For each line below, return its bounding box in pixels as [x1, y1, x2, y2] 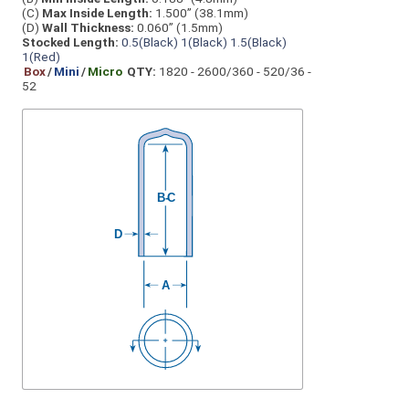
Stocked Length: [22, 35, 119, 50]
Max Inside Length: [42, 5, 152, 21]
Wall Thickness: [42, 20, 134, 36]
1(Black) [181, 35, 227, 50]
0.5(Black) [121, 35, 178, 50]
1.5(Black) [230, 35, 287, 50]
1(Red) [22, 49, 60, 65]
